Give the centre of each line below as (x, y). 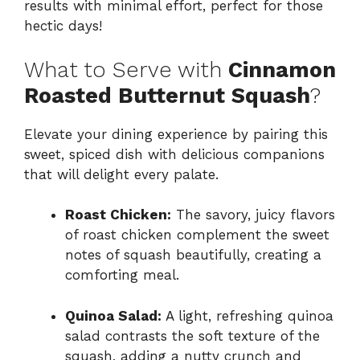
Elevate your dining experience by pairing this (176, 134)
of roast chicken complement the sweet (197, 235)
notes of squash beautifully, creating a (193, 255)
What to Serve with (126, 70)
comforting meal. (122, 275)
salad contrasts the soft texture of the (192, 335)
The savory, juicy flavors (253, 215)
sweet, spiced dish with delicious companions (174, 154)
